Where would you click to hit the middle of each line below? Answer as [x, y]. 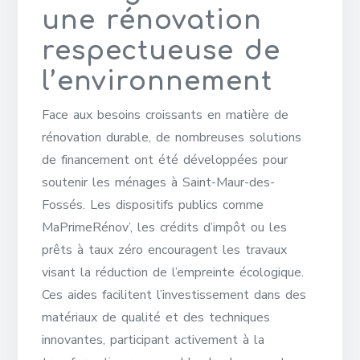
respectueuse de [162, 51]
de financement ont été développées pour [165, 160]
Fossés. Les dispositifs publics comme [153, 205]
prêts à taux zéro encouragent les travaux [165, 250]
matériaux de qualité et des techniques [156, 317]
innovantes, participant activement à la [153, 340]
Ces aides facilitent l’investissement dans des [174, 295]
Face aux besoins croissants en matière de [166, 115]
